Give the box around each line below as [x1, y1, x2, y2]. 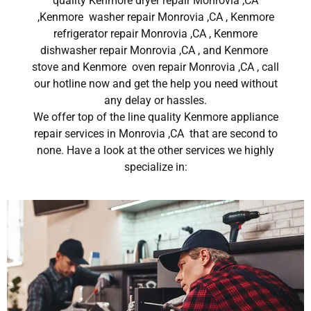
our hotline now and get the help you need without [33, 77, 278, 91]
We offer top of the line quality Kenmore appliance [33, 110, 278, 124]
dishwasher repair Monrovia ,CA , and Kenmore [40, 44, 271, 58]
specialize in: [124, 160, 187, 174]
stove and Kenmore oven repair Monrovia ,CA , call [32, 60, 279, 74]
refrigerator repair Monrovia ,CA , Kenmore [53, 27, 258, 41]
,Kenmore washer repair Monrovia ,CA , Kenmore [37, 10, 274, 24]
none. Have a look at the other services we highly [37, 144, 274, 158]
